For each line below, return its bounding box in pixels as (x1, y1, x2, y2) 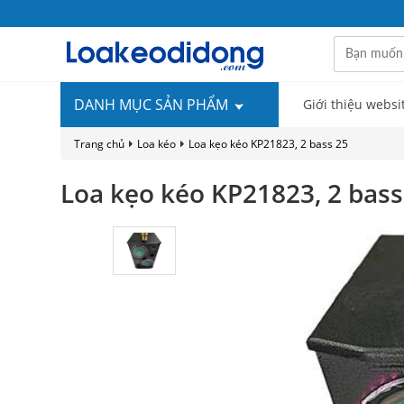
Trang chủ (74, 136, 124, 151)
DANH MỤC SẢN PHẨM (74, 95, 232, 115)
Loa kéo (137, 136, 176, 151)
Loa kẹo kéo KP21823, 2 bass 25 (188, 136, 348, 151)
